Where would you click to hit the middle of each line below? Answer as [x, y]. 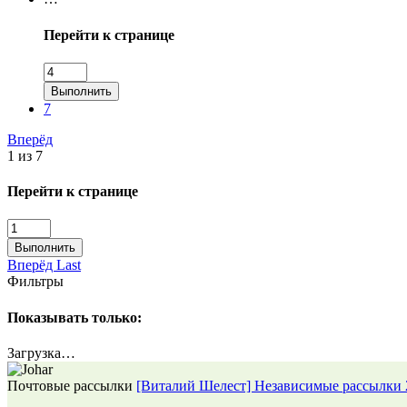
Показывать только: [74, 317]
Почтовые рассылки [70, 385]
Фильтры [35, 282]
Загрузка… [41, 352]
